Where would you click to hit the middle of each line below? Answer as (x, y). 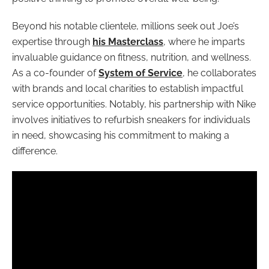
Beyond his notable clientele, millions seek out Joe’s (125, 26)
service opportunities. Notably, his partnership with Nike (134, 104)
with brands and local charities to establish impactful (128, 88)
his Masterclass (128, 41)
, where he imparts (204, 41)
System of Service (141, 73)
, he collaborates (219, 73)
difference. (35, 151)
